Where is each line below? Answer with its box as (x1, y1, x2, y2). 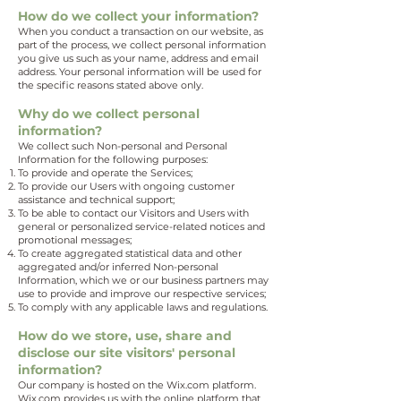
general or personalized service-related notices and (18, 220, 265, 233)
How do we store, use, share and (18, 328, 232, 344)
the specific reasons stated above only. (18, 79, 203, 91)
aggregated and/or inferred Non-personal (18, 260, 218, 273)
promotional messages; (18, 234, 132, 246)
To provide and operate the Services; (18, 166, 192, 179)
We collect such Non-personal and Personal (18, 140, 227, 152)
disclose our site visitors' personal (18, 345, 235, 361)
